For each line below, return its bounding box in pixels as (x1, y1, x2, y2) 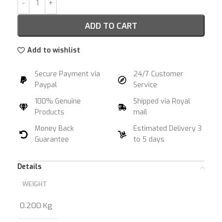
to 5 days (133, 135, 165, 144)
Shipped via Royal (133, 97, 191, 106)
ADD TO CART (85, 20, 137, 31)
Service (133, 80, 158, 90)
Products (35, 108, 65, 117)
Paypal (35, 80, 57, 90)
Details (17, 162, 42, 171)
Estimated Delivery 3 (133, 124, 202, 133)
